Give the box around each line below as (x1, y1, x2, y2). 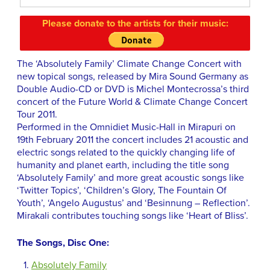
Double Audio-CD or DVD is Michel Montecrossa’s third (17, 83, 249, 96)
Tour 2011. (17, 108, 57, 121)
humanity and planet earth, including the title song (17, 159, 229, 172)
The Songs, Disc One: (17, 237, 109, 250)
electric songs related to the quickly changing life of (17, 146, 235, 159)
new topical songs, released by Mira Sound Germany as (17, 71, 248, 83)
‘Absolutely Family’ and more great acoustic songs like (17, 172, 244, 184)
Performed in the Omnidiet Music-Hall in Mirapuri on (17, 121, 236, 134)
